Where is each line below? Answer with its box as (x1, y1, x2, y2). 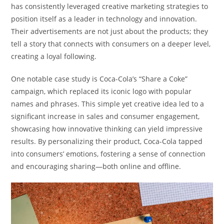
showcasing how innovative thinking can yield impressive (11, 123, 203, 133)
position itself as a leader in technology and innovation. (11, 13, 197, 23)
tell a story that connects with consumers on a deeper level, (11, 38, 211, 48)
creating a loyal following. (11, 51, 97, 61)
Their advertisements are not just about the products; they (11, 26, 208, 36)
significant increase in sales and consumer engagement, (11, 111, 200, 121)
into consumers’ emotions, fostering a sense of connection (11, 148, 206, 158)
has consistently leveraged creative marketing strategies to (11, 1, 208, 11)
